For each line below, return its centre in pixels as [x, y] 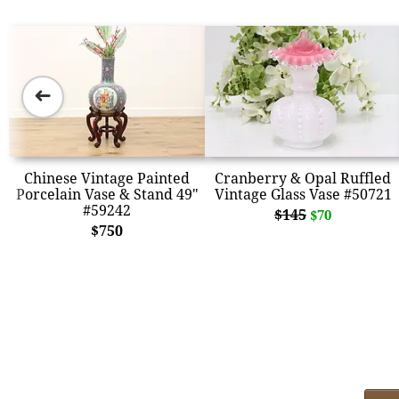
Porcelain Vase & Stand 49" [107, 194]
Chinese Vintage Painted [107, 178]
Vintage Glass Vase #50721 [303, 194]
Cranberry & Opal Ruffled [303, 178]
